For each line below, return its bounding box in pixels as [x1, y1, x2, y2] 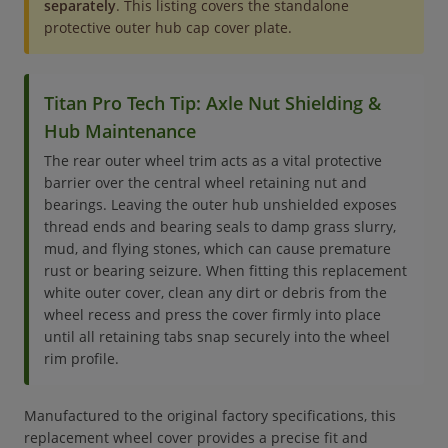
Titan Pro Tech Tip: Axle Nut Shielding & [44, 91, 381, 115]
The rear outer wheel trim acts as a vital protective [44, 151, 382, 170]
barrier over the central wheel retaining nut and [44, 173, 367, 192]
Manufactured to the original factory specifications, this [24, 406, 396, 425]
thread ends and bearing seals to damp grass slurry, [44, 217, 396, 236]
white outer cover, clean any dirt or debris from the [44, 283, 387, 302]
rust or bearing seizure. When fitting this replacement [44, 261, 407, 280]
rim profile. [44, 349, 119, 368]
